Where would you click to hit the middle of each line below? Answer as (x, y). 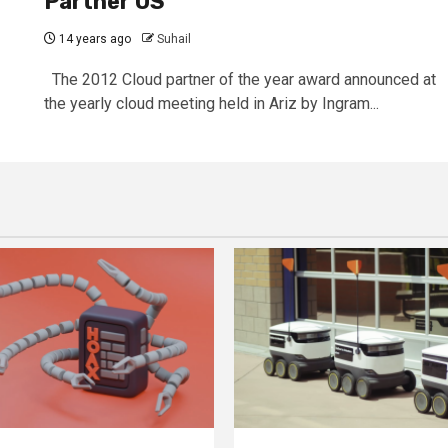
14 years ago (93, 39)
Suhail (173, 39)
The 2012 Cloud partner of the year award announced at (239, 80)
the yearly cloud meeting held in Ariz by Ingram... (211, 104)
